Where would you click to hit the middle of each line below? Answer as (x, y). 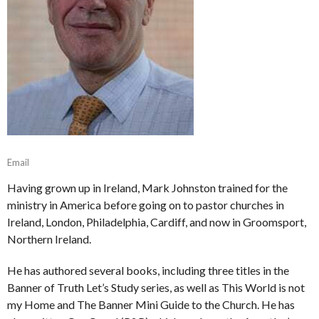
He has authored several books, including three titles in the (148, 271)
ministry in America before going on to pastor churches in (146, 205)
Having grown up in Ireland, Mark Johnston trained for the (147, 188)
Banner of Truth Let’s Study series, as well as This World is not (156, 288)
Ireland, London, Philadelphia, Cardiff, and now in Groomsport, (157, 222)
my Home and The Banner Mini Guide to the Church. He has (151, 305)
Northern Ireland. (49, 239)
